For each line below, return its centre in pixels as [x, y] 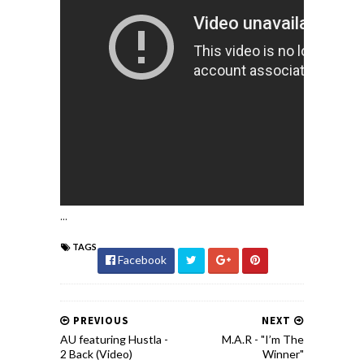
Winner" [283, 354]
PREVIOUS [100, 321]
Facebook [141, 260]
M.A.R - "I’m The [263, 339]
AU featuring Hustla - [114, 339]
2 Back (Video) [96, 354]
